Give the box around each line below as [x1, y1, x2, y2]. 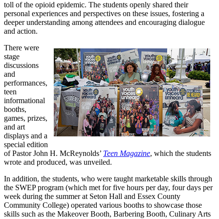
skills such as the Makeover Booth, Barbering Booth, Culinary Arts [4, 209, 211, 218]
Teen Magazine [103, 149, 150, 157]
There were [4, 43, 39, 52]
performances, [4, 78, 47, 87]
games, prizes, [4, 113, 47, 122]
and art [4, 122, 25, 131]
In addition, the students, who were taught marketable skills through [4, 174, 212, 183]
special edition [4, 140, 48, 149]
